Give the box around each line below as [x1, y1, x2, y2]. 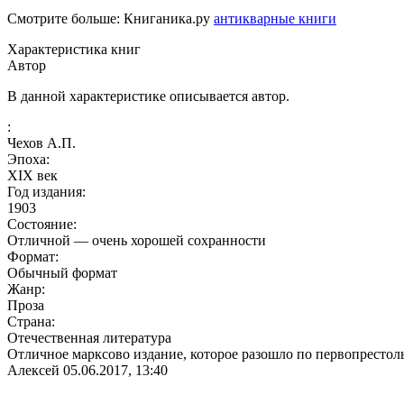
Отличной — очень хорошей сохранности [7, 232, 266, 248]
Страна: [7, 313, 55, 329]
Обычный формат [7, 264, 117, 280]
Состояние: [7, 216, 77, 232]
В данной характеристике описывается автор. [7, 87, 289, 104]
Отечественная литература [7, 329, 171, 345]
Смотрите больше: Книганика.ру [7, 10, 214, 26]
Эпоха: [7, 151, 50, 167]
